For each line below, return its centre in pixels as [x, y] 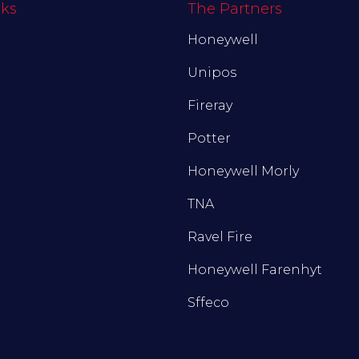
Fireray [210, 106]
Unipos [212, 73]
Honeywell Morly [243, 171]
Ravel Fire [220, 237]
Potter [209, 139]
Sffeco [208, 303]
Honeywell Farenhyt [255, 270]
